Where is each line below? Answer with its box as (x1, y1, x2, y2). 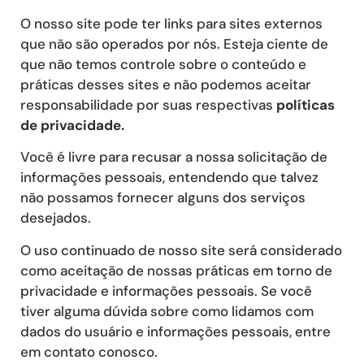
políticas (276, 95, 335, 114)
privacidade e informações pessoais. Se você (20, 281, 312, 300)
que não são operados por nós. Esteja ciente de (20, 34, 328, 53)
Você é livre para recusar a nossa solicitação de (20, 148, 327, 167)
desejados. (20, 209, 91, 227)
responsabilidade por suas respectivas (20, 95, 276, 114)
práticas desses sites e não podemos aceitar (20, 75, 311, 93)
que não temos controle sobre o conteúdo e (20, 54, 306, 73)
